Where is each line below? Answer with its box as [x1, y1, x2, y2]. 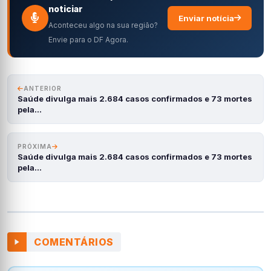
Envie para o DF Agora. [48, 35, 128, 44]
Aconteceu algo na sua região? [48, 21, 158, 30]
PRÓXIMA [18, 143, 52, 150]
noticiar [48, 4, 83, 14]
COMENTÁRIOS [34, 236, 114, 248]
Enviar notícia [178, 13, 234, 23]
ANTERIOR [24, 85, 62, 92]
